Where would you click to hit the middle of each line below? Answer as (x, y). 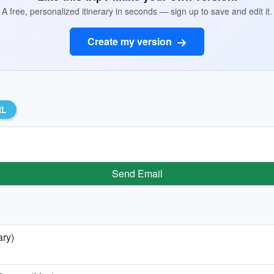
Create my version (131, 41)
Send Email (137, 173)
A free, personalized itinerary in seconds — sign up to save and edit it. (137, 11)
